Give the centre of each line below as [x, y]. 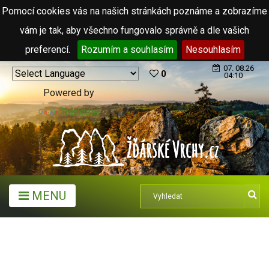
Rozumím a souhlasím [127, 50]
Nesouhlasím [213, 50]
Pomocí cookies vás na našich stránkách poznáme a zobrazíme [134, 11]
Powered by [69, 93]
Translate [80, 112]
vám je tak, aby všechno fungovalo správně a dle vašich [134, 30]
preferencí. [49, 50]
